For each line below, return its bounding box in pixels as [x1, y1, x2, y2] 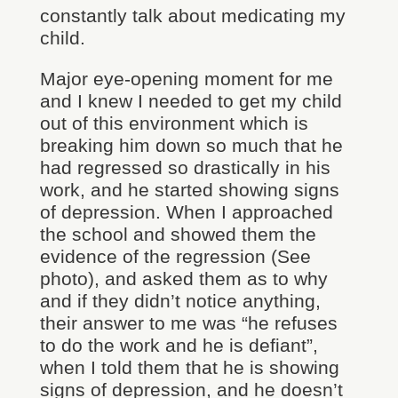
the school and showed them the [39, 224, 316, 244]
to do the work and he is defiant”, [39, 335, 318, 355]
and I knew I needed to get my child [39, 91, 342, 111]
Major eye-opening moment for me [39, 68, 333, 89]
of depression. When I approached [39, 202, 333, 222]
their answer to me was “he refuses [39, 313, 338, 333]
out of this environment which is [39, 113, 308, 133]
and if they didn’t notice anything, [39, 291, 321, 311]
